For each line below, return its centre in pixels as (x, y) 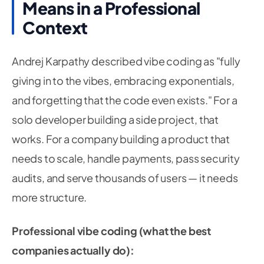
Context (55, 27)
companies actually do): (73, 250)
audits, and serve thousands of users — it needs (125, 178)
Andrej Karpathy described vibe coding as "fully (126, 61)
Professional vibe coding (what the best (111, 231)
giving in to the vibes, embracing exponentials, (123, 80)
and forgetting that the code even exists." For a (125, 100)
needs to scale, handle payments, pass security (126, 158)
